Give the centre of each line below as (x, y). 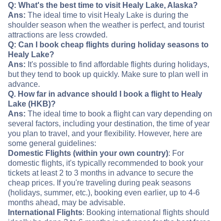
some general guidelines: (52, 144)
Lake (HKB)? (32, 104)
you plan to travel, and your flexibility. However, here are (105, 134)
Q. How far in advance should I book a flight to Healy (105, 94)
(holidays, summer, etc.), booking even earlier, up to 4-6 (104, 193)
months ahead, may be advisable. (67, 203)
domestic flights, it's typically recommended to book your (106, 163)
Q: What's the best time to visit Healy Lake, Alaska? (103, 5)
